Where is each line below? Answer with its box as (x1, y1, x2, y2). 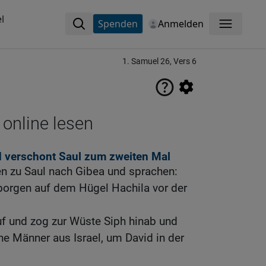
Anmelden (157, 17, 204, 30)
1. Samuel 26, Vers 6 (122, 56, 197, 66)
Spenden (97, 17, 138, 30)
